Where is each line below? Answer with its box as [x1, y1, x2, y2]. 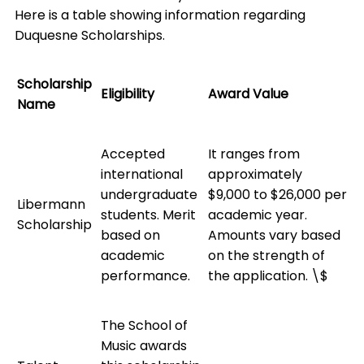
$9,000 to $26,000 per [208, 185, 347, 205]
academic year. [208, 206, 307, 225]
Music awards [101, 336, 187, 356]
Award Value [208, 84, 288, 104]
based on [101, 226, 160, 245]
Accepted [101, 145, 165, 164]
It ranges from [208, 145, 300, 164]
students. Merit [101, 206, 196, 225]
